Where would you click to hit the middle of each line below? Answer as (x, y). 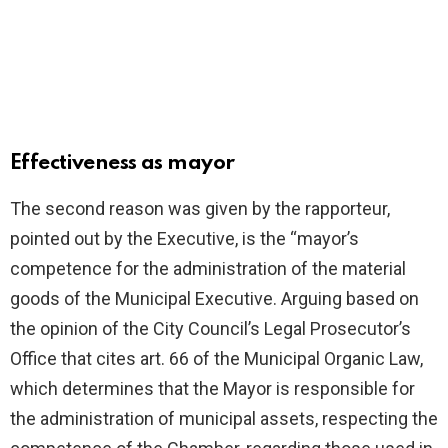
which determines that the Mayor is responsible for (212, 388)
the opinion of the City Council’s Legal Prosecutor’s (210, 328)
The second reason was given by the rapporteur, (200, 208)
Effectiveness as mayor (122, 163)
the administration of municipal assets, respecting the (224, 418)
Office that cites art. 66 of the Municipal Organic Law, (216, 358)
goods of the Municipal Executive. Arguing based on (214, 298)
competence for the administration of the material (208, 268)
